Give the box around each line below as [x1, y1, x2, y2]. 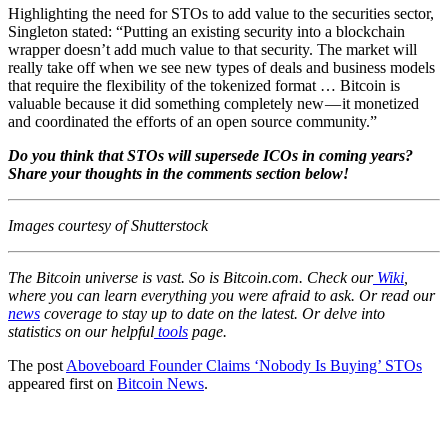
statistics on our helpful [8, 323, 154, 341]
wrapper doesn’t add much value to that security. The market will [8, 41, 417, 59]
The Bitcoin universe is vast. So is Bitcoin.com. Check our [8, 269, 373, 287]
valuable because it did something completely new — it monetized [8, 95, 419, 113]
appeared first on [8, 375, 117, 393]
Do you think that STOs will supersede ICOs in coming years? [8, 147, 413, 165]
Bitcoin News [117, 375, 204, 393]
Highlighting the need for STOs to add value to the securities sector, [8, 5, 434, 23]
